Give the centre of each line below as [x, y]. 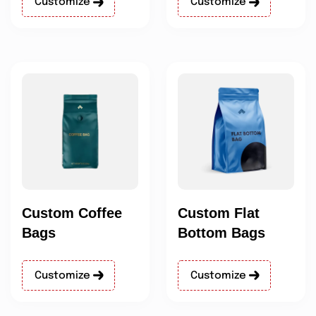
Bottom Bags [221, 232]
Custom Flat [219, 213]
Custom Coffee [72, 213]
